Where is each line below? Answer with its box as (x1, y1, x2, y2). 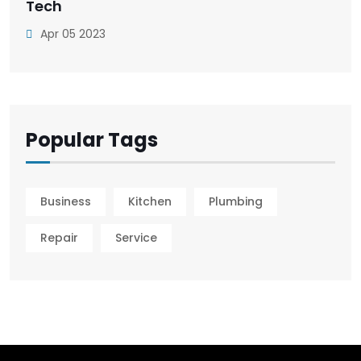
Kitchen (128, 193, 172, 210)
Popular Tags (26, 126, 158, 153)
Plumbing (209, 193, 263, 210)
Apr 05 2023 (37, 25, 106, 42)
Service (115, 230, 157, 247)
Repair (40, 230, 78, 247)
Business (40, 193, 91, 210)
